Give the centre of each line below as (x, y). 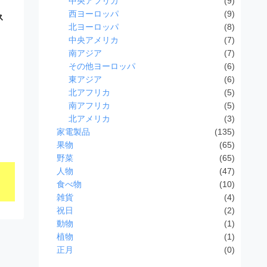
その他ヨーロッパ (102, 66)
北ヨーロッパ (93, 27)
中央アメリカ (93, 40)
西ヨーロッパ (93, 13)
